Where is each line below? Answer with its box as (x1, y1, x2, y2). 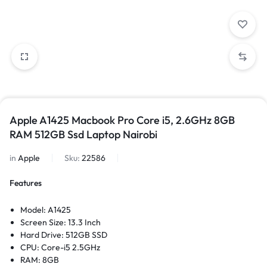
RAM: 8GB (20, 254, 60, 265)
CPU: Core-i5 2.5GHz (20, 242, 101, 253)
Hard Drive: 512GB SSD (20, 229, 108, 240)
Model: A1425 (20, 204, 72, 215)
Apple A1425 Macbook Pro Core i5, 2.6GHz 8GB (10, 113, 235, 127)
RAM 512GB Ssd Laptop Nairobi (10, 128, 157, 141)
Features (10, 178, 42, 188)
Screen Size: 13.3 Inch (20, 217, 101, 228)
